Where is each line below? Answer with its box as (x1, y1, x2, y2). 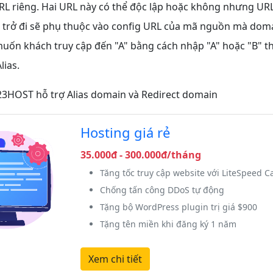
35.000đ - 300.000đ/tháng (80, 147, 201, 161)
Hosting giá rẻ (80, 122, 170, 141)
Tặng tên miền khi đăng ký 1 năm (99, 218, 236, 230)
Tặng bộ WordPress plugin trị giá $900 (99, 200, 257, 213)
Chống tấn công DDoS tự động (99, 183, 224, 196)
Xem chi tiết (88, 252, 142, 266)
